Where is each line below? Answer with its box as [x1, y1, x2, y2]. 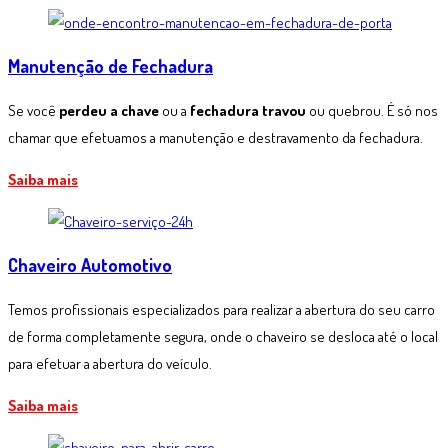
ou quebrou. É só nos [306, 101, 438, 121]
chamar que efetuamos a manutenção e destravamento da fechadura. [8, 128, 423, 148]
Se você [8, 101, 59, 121]
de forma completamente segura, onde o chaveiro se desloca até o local [8, 327, 438, 347]
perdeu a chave [59, 101, 159, 121]
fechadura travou [190, 101, 306, 121]
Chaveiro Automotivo [8, 254, 172, 277]
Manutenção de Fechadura [8, 55, 213, 78]
